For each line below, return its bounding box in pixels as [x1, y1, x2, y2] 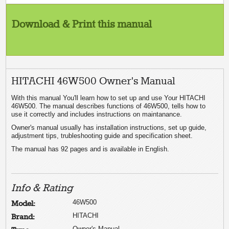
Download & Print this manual [12, 18, 152, 31]
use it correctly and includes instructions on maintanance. [11, 110, 182, 118]
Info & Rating [11, 181, 74, 195]
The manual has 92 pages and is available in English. [11, 145, 170, 153]
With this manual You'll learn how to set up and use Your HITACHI [11, 94, 206, 102]
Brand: [11, 212, 35, 222]
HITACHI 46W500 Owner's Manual [11, 75, 176, 88]
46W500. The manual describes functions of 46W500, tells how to [11, 102, 206, 110]
